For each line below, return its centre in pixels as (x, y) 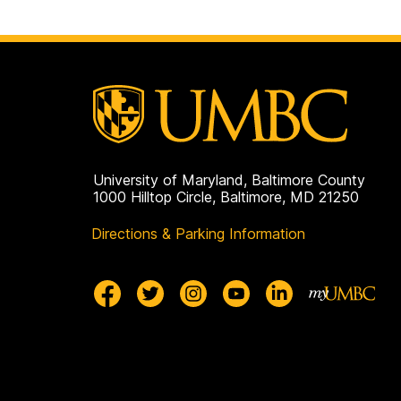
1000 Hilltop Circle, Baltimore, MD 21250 (226, 197)
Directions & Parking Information (198, 234)
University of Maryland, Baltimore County (229, 180)
